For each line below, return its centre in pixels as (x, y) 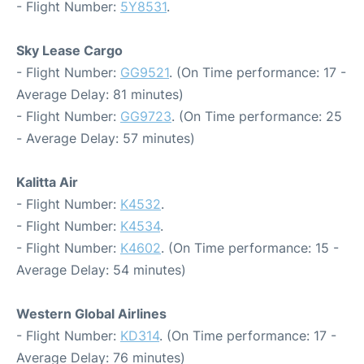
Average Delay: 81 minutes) (100, 94)
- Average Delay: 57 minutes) (106, 138)
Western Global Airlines (91, 313)
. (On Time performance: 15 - (250, 247)
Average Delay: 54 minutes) (101, 269)
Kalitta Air (47, 182)
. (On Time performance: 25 (257, 116)
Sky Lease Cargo (69, 50)
